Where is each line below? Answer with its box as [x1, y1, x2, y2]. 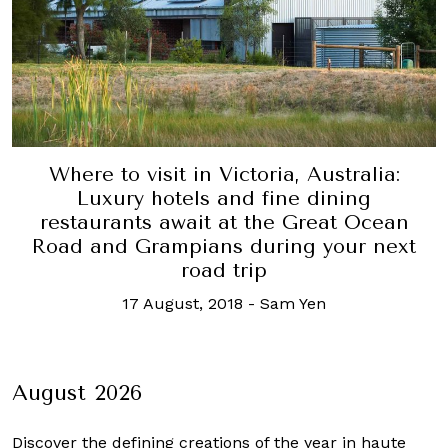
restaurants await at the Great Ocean [39, 210, 409, 234]
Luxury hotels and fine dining [77, 186, 371, 210]
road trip [181, 258, 267, 282]
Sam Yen [260, 293, 326, 313]
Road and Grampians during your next [32, 234, 416, 258]
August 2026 [12, 379, 142, 405]
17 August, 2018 [122, 293, 243, 313]
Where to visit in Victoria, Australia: [48, 162, 400, 186]
